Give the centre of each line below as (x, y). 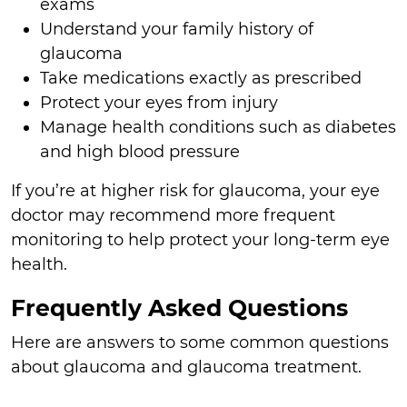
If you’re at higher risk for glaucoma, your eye (195, 191)
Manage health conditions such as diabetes (218, 128)
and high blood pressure (140, 152)
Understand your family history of (177, 30)
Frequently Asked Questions (179, 308)
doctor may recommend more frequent (173, 216)
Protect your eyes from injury (159, 103)
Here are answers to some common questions (200, 342)
